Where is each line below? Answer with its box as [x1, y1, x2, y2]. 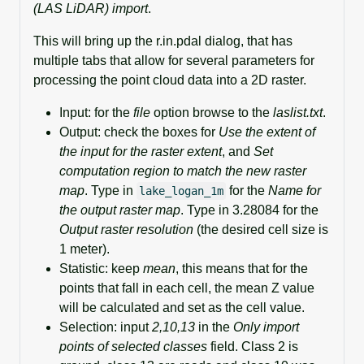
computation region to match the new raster [59, 164, 306, 179]
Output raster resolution [59, 223, 193, 237]
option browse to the [150, 106, 273, 120]
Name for [267, 184, 321, 198]
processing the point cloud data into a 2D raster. [33, 73, 306, 88]
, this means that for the [175, 262, 308, 276]
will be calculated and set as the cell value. [59, 301, 305, 315]
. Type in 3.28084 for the [180, 203, 318, 218]
